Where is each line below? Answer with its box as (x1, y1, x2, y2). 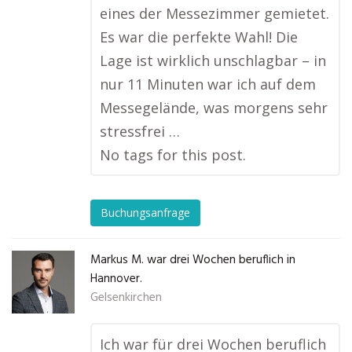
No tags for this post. (100, 145, 246, 164)
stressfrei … (100, 122, 180, 141)
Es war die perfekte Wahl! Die (100, 27, 298, 46)
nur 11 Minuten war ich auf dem (100, 75, 316, 93)
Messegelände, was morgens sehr (100, 98, 328, 117)
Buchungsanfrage (101, 205, 190, 221)
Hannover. (90, 269, 142, 288)
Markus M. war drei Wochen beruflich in (90, 251, 295, 269)
